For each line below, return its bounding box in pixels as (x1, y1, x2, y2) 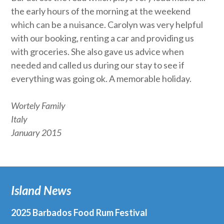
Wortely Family (11, 100, 66, 111)
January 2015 (11, 127, 62, 138)
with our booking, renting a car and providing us (11, 32, 194, 43)
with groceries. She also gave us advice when (11, 46, 184, 57)
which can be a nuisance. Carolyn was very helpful (11, 19, 203, 30)
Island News (11, 183, 71, 197)
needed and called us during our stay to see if (11, 59, 185, 70)
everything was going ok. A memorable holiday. (11, 73, 192, 84)
